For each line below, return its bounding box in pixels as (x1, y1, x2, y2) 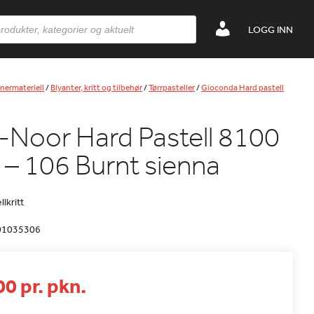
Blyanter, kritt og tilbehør (50, 82, 142, 93)
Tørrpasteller (149, 82, 195, 93)
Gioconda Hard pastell (201, 82, 284, 93)
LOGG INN (248, 23, 293, 36)
